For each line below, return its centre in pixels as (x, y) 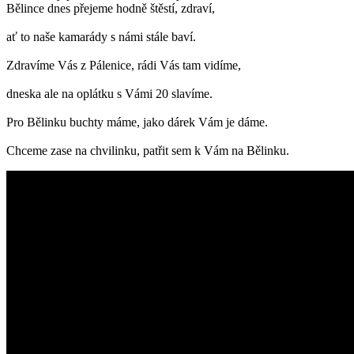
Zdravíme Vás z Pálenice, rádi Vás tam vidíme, (124, 65)
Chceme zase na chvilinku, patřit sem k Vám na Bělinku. (148, 150)
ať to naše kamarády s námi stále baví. (101, 36)
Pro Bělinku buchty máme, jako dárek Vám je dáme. (137, 122)
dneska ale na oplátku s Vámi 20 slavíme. (109, 93)
